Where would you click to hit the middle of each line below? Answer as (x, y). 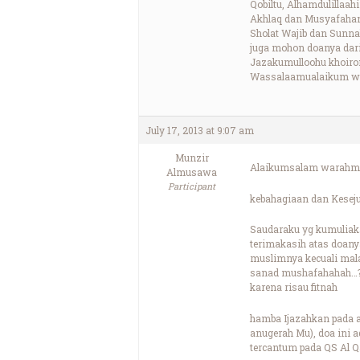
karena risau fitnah (294, 287)
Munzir (192, 158)
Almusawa (192, 172)
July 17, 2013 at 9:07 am (200, 131)
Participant (192, 186)
